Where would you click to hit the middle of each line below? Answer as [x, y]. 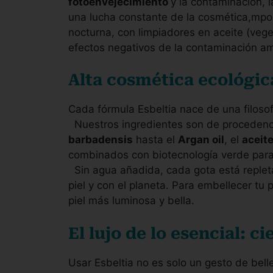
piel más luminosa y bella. [131, 201]
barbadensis [101, 140]
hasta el [155, 140]
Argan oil [201, 140]
